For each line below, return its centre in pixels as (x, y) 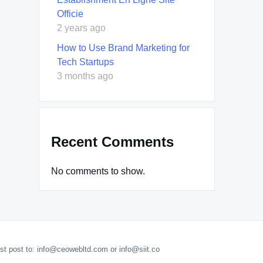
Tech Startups (85, 62)
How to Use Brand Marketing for (123, 48)
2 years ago (81, 28)
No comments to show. (98, 171)
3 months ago (85, 76)
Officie (70, 14)
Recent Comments (112, 141)
